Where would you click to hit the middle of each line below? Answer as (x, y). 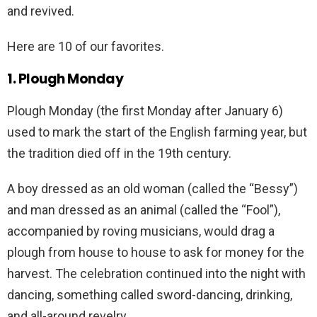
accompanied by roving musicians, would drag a (141, 231)
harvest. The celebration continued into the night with (156, 274)
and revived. (41, 11)
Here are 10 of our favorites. (86, 47)
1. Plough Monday (65, 79)
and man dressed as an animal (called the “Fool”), (144, 210)
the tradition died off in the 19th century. (119, 154)
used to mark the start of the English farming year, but (157, 132)
